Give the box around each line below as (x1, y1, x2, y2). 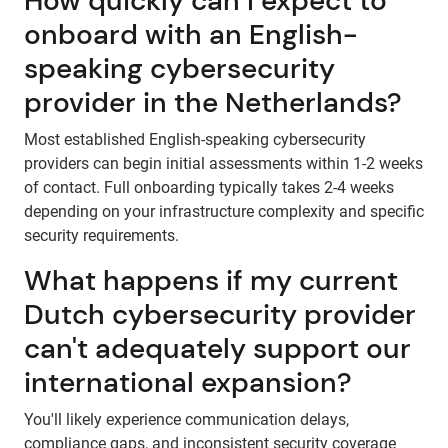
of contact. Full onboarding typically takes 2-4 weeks (24, 178, 394, 197)
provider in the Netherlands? (24, 84, 402, 121)
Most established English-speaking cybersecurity (24, 130, 366, 149)
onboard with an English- (24, 16, 358, 53)
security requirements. (24, 226, 179, 245)
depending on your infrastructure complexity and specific (24, 202, 424, 221)
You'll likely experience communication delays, (24, 410, 349, 429)
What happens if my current (24, 262, 398, 299)
